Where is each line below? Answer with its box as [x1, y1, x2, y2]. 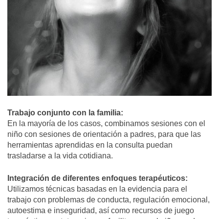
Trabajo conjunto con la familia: [7, 108, 123, 117]
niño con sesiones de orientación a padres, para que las [7, 129, 201, 139]
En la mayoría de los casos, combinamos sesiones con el [7, 118, 205, 128]
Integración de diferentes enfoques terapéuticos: [7, 173, 188, 183]
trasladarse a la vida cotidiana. [7, 151, 113, 160]
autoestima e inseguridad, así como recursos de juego [7, 205, 194, 215]
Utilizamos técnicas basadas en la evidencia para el [7, 184, 187, 194]
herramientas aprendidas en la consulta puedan [7, 140, 173, 150]
